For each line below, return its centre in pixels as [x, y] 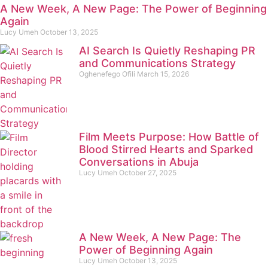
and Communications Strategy [157, 63]
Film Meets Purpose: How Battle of [169, 136]
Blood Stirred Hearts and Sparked [166, 149]
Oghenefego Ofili [108, 74]
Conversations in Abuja [139, 162]
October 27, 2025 [148, 172]
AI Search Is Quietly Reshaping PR [167, 50]
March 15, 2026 [163, 74]
